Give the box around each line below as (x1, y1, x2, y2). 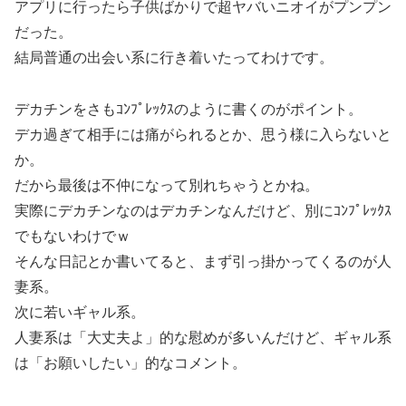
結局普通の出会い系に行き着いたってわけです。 (14, 50, 333, 66)
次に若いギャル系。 (14, 304, 145, 320)
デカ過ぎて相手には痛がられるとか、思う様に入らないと (14, 126, 391, 142)
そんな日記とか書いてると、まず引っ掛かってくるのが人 (14, 253, 391, 269)
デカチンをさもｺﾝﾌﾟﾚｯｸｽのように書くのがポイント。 (14, 101, 362, 117)
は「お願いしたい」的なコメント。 (14, 354, 246, 371)
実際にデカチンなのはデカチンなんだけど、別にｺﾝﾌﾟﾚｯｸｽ (14, 202, 391, 218)
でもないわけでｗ (14, 227, 130, 244)
